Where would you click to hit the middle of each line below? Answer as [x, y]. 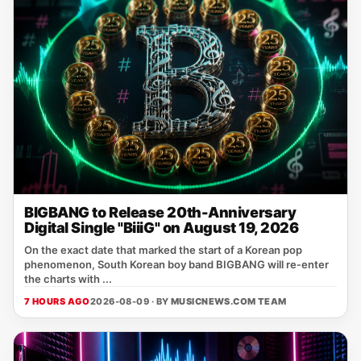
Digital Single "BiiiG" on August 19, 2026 [162, 228]
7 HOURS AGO [57, 301]
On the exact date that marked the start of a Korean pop [163, 250]
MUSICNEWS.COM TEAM [228, 301]
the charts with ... [68, 279]
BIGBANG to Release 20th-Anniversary [160, 212]
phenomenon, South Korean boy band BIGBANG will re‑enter [176, 264]
